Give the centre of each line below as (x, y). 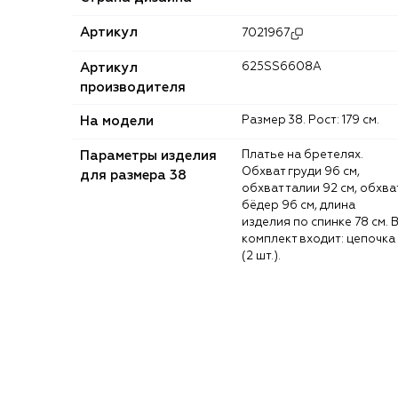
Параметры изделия (148, 155)
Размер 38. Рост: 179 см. (314, 120)
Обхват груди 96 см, (301, 171)
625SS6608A (286, 67)
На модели (117, 121)
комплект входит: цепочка (318, 239)
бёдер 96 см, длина (298, 205)
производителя (133, 87)
